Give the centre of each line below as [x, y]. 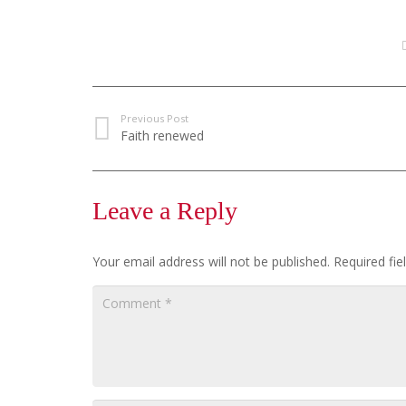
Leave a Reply [168, 210]
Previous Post [154, 118]
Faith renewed [162, 135]
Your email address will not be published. [211, 261]
